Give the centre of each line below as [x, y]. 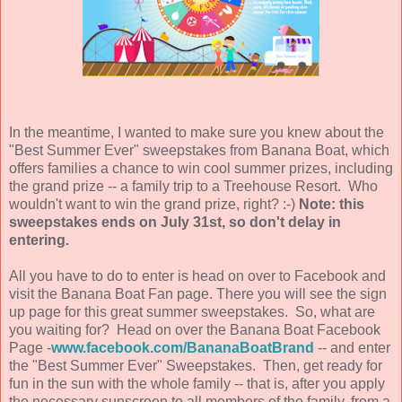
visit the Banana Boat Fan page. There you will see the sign [198, 293]
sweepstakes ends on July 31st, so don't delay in [175, 222]
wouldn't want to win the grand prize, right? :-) [154, 204]
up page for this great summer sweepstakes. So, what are [192, 311]
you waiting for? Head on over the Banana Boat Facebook [195, 329]
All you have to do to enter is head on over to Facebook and [197, 275]
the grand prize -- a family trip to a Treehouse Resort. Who [193, 186]
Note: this [332, 204]
